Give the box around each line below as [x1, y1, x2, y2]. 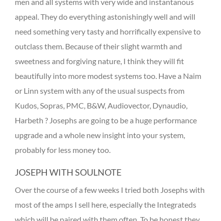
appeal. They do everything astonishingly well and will [15, 11, 195, 21]
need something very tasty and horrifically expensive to [15, 26, 201, 36]
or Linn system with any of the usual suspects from [15, 85, 184, 95]
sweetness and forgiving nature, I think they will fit [15, 56, 184, 66]
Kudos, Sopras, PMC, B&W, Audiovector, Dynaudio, [15, 100, 187, 110]
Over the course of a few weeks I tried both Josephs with [15, 184, 205, 194]
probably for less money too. [15, 145, 110, 154]
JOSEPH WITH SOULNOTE [15, 166, 121, 178]
